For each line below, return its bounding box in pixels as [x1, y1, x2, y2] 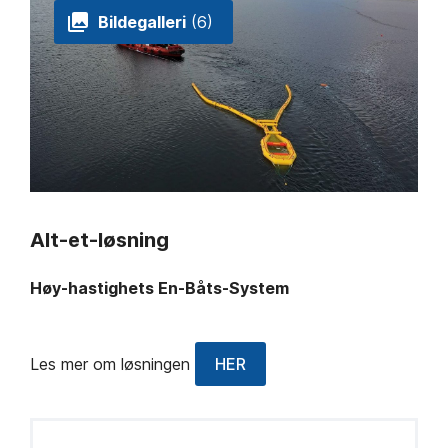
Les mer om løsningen [30, 354, 195, 375]
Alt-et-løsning [30, 228, 169, 253]
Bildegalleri [98, 12, 186, 33]
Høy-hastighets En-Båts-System [30, 278, 289, 299]
